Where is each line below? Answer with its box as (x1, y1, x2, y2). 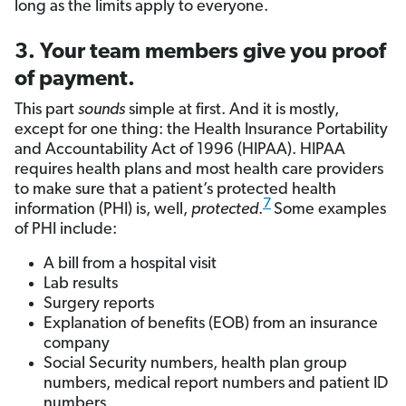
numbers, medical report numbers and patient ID (43, 375, 388, 393)
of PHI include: (14, 221, 117, 239)
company (43, 335, 110, 353)
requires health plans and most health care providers (14, 161, 383, 179)
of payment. (14, 69, 135, 92)
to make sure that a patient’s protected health (14, 181, 336, 199)
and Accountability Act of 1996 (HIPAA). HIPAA (14, 141, 345, 159)
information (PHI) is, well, (14, 201, 191, 219)
